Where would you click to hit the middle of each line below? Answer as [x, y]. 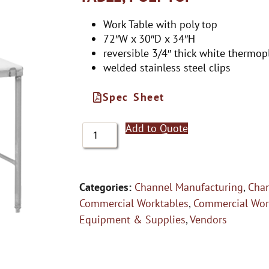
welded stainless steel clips [167, 68]
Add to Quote [157, 128]
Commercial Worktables [134, 203]
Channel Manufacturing [189, 187]
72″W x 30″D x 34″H [149, 39]
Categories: [105, 187]
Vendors [208, 219]
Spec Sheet [133, 97]
